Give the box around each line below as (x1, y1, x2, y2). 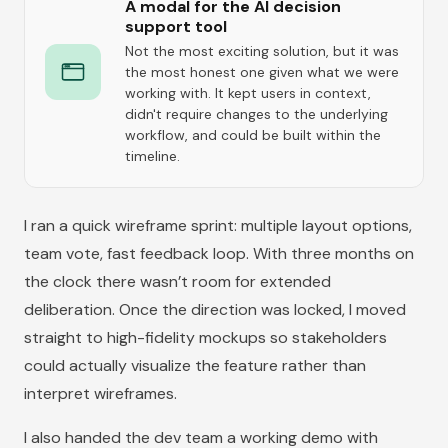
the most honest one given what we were (125, 63, 399, 82)
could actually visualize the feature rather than (24, 355, 366, 377)
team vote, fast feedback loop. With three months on (24, 243, 414, 265)
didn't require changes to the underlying (125, 105, 388, 124)
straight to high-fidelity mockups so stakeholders (24, 327, 387, 349)
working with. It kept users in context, (125, 84, 371, 103)
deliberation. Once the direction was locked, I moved (24, 299, 406, 321)
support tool (125, 16, 227, 38)
